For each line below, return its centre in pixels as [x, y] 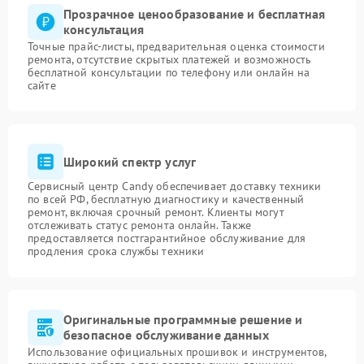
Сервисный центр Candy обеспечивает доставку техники [175, 186]
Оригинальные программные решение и [183, 319]
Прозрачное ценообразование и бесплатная [195, 14]
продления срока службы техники [116, 251]
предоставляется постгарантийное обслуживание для [167, 238]
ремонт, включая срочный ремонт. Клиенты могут [156, 212]
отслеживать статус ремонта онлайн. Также [139, 225]
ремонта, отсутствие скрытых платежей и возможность [170, 59]
